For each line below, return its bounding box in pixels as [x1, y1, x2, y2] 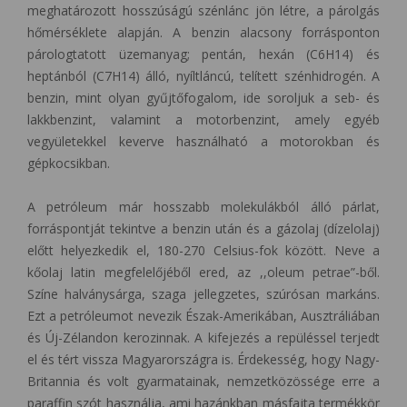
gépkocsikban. [27, 154, 110, 173]
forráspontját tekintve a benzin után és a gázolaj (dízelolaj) [27, 220, 380, 238]
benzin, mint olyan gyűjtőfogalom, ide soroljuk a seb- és [27, 89, 380, 107]
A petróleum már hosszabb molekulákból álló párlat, [27, 198, 380, 216]
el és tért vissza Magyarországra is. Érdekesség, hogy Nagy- [27, 351, 380, 369]
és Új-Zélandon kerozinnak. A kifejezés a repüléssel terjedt [27, 329, 380, 347]
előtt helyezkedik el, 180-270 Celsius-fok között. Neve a [27, 242, 380, 260]
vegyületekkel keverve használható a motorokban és [27, 133, 380, 151]
